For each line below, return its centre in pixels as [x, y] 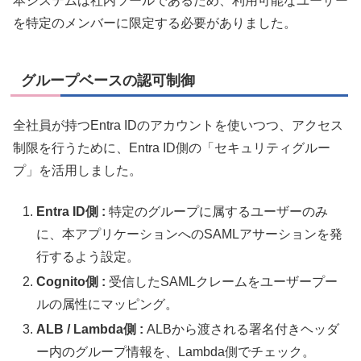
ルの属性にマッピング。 [108, 304]
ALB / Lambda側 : [90, 330]
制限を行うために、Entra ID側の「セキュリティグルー [172, 148]
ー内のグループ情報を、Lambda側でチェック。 [176, 352]
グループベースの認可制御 [108, 80]
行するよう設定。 [88, 256]
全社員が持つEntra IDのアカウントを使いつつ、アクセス [178, 126]
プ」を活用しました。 [77, 171]
